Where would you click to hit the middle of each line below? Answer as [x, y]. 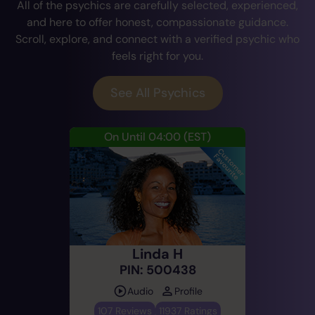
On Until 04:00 [142, 137]
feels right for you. [157, 56]
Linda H [157, 254]
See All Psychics [157, 93]
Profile [188, 291]
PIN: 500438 [157, 270]
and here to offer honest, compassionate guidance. [157, 22]
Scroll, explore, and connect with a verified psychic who [157, 39]
